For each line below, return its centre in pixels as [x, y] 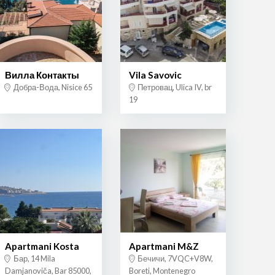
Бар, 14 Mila [33, 258]
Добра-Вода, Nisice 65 [52, 87]
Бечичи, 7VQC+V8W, [174, 258]
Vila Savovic [155, 75]
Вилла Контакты [42, 75]
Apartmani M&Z [164, 246]
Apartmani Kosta [42, 246]
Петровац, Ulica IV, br [174, 87]
